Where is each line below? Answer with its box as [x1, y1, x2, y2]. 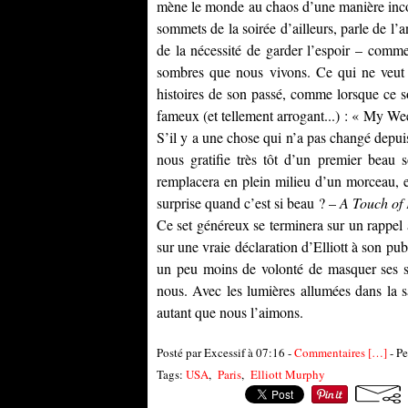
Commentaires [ [294, 344, 372, 361]
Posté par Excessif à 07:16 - [157, 344, 294, 361]
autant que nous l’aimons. [157, 302, 303, 321]
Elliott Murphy [250, 366, 325, 382]
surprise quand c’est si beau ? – [157, 193, 340, 212]
